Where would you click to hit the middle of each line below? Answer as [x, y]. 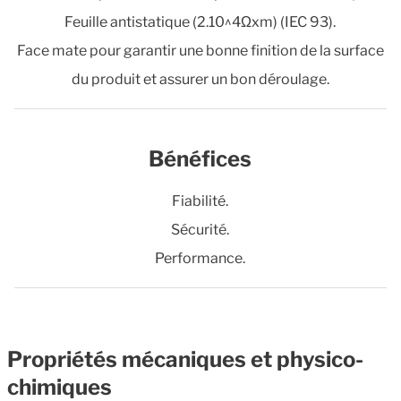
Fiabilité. [200, 201]
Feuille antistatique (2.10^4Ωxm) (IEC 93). [200, 22]
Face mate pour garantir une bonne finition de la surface [200, 51]
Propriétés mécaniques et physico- [185, 359]
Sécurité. [200, 230]
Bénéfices [200, 159]
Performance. [200, 258]
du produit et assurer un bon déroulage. [200, 79]
